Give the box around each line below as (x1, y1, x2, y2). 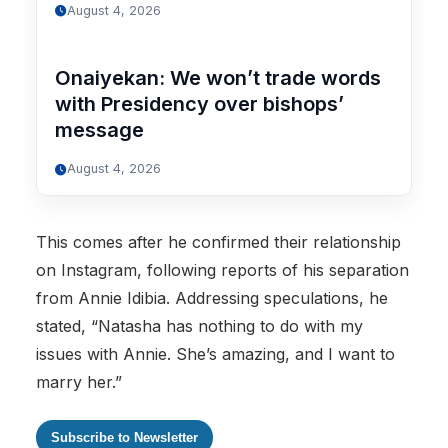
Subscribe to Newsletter (51, 429, 198, 445)
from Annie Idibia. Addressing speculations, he (36, 287, 388, 308)
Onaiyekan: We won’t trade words (54, 66, 381, 91)
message (54, 118, 144, 143)
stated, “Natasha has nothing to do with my (36, 315, 363, 336)
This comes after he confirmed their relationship (36, 231, 401, 252)
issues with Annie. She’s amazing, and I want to (36, 343, 395, 364)
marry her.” (36, 371, 122, 392)
